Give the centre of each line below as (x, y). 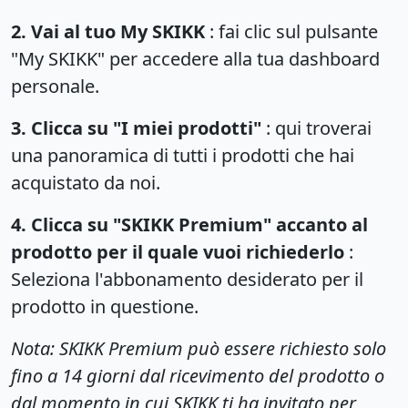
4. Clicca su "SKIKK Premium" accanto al (189, 224)
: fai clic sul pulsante (291, 31)
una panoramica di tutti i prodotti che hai (183, 155)
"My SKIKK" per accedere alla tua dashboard (195, 58)
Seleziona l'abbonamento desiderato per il (187, 279)
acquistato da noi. (86, 182)
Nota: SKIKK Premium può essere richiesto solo (199, 348)
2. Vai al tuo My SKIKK (108, 31)
